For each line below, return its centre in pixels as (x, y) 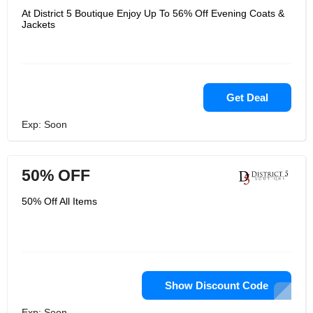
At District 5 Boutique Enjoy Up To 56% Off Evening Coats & (153, 13)
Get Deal (247, 97)
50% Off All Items (59, 201)
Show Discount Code (217, 285)
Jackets (38, 24)
